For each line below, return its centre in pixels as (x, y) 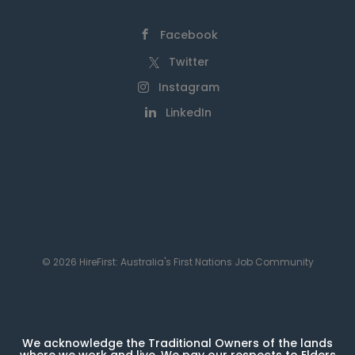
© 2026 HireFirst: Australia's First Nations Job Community (177, 262)
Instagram (189, 87)
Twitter (189, 62)
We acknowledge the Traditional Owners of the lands (177, 343)
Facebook (189, 35)
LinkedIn (189, 113)
